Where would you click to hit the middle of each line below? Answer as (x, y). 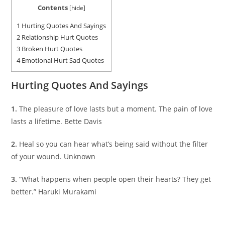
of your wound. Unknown (53, 157)
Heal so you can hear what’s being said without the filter (114, 144)
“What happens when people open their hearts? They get (115, 179)
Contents (52, 8)
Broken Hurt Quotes (51, 49)
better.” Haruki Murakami (54, 192)
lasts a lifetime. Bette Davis (57, 122)
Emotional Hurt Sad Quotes (62, 61)
